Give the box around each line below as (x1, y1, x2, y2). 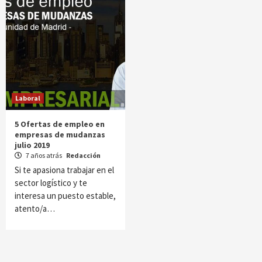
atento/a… (15, 203, 55, 214)
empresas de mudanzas (15, 129, 105, 140)
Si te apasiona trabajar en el (15, 164, 114, 175)
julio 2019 (15, 140, 50, 150)
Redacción (66, 151, 101, 160)
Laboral (15, 94, 40, 102)
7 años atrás (25, 151, 63, 160)
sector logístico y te (15, 177, 87, 188)
